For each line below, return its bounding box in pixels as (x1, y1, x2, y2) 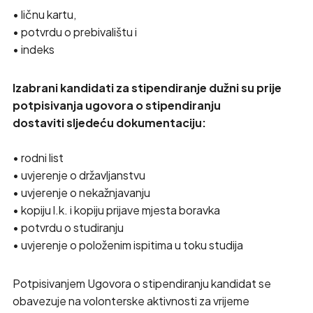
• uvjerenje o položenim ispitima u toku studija (12, 238, 243, 252)
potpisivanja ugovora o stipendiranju (12, 98, 221, 112)
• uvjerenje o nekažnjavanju (12, 185, 150, 200)
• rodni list (12, 150, 64, 165)
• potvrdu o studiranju (12, 220, 124, 235)
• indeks (12, 42, 54, 57)
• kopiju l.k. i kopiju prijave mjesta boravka (12, 203, 220, 217)
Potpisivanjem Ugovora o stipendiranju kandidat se (12, 276, 271, 291)
